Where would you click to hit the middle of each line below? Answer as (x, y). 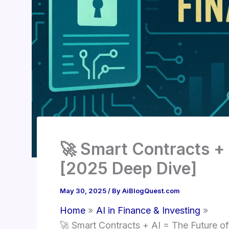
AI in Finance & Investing (148, 210)
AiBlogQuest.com (151, 190)
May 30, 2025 (84, 190)
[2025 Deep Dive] (128, 168)
